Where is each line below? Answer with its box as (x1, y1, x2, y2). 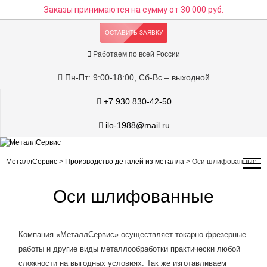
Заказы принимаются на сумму (44, 5, 169, 14)
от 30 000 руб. (169, 5, 223, 14)
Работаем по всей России (93, 50, 180, 58)
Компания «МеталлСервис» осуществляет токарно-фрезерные (18, 230, 246, 239)
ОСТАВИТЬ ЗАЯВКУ (104, 29, 163, 36)
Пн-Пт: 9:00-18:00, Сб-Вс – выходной (62, 73, 210, 82)
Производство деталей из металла (65, 157, 184, 166)
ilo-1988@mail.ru (105, 120, 170, 130)
